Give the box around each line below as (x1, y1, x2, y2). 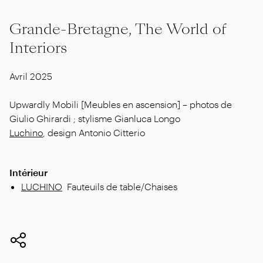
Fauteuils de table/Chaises (67, 180, 177, 192)
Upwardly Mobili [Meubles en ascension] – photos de (9, 98, 232, 110)
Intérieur (9, 166, 48, 178)
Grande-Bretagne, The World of (9, 18, 226, 39)
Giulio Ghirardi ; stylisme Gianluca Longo (9, 112, 180, 124)
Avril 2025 (9, 70, 52, 82)
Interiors (9, 37, 67, 58)
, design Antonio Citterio (43, 126, 148, 138)
